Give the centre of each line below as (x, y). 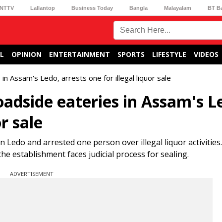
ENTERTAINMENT (80, 54)
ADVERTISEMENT (32, 174)
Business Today (92, 8)
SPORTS (131, 54)
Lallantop (42, 8)
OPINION (27, 54)
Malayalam (178, 8)
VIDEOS (206, 54)
